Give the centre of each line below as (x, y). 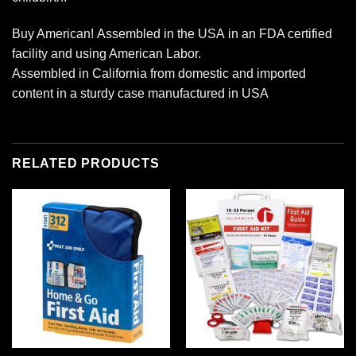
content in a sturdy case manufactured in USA (140, 93)
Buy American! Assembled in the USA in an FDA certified (172, 33)
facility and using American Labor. (106, 53)
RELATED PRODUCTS (86, 164)
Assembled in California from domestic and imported (159, 73)
